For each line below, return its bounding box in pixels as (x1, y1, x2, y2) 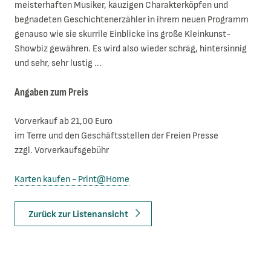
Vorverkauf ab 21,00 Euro (15, 115, 113, 127)
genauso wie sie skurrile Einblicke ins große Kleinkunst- (15, 28, 230, 40)
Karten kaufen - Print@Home (15, 173, 129, 185)
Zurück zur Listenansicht (28, 209, 129, 221)
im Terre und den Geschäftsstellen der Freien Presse (15, 129, 218, 142)
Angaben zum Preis (15, 85, 88, 99)
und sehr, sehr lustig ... (15, 57, 102, 69)
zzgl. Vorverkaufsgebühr (15, 144, 109, 156)
